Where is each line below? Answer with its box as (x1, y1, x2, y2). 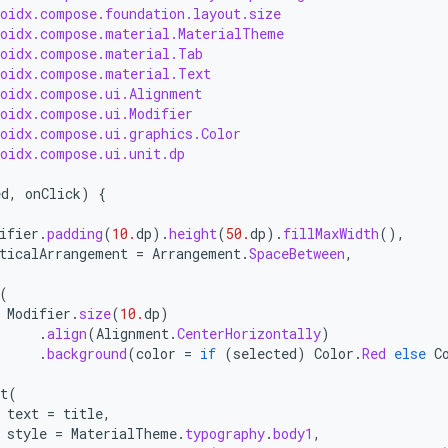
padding (47, 224, 103, 243)
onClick (25, 184, 81, 203)
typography (185, 424, 265, 443)
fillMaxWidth (283, 224, 379, 243)
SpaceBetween (249, 244, 345, 263)
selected (233, 344, 297, 363)
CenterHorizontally (177, 324, 321, 343)
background (47, 344, 127, 363)
